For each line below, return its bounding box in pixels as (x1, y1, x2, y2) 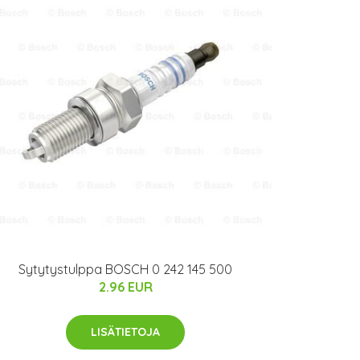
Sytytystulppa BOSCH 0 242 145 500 (18, 260, 232, 277)
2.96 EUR (98, 278, 153, 295)
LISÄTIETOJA (91, 324, 160, 339)
